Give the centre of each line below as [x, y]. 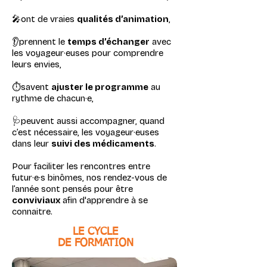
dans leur [32, 144]
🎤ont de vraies [44, 19]
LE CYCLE [95, 232]
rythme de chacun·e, [53, 98]
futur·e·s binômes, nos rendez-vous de [89, 178]
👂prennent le [40, 42]
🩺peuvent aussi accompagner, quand [88, 121]
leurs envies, [37, 64]
